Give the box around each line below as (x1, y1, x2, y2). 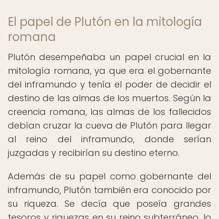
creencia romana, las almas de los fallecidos (8, 106, 211, 118)
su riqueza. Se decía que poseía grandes (8, 197, 211, 210)
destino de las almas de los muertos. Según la (8, 92, 211, 104)
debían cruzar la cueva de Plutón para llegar (8, 119, 211, 131)
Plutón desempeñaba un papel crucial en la (8, 51, 211, 63)
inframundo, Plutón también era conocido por (8, 184, 211, 196)
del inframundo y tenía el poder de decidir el (8, 78, 211, 90)
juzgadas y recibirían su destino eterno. (8, 147, 179, 159)
